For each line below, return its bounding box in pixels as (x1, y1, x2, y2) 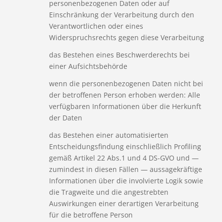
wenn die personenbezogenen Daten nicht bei (49, 78, 203, 88)
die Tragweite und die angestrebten (49, 187, 168, 197)
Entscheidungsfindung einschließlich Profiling (49, 141, 201, 151)
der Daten (49, 112, 82, 122)
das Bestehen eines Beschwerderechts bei (49, 50, 190, 59)
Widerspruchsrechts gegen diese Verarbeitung (49, 32, 204, 42)
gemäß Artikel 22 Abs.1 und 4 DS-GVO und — (49, 153, 199, 163)
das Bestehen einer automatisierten (49, 130, 168, 140)
